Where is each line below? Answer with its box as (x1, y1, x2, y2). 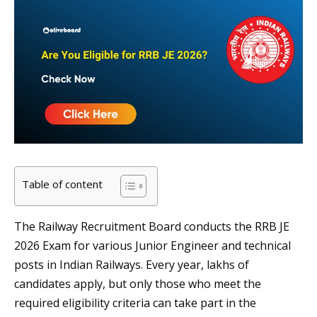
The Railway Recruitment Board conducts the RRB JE (14, 219, 289, 235)
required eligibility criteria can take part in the (14, 295, 256, 311)
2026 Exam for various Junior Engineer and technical (14, 238, 291, 254)
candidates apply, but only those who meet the (14, 276, 261, 292)
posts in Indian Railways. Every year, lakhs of (14, 257, 249, 273)
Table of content (22, 177, 103, 192)
